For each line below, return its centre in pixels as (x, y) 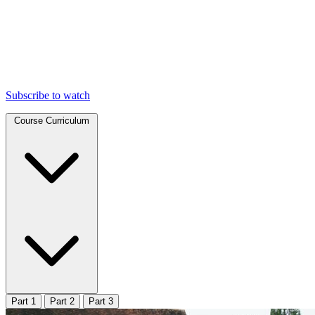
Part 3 (101, 301)
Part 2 (62, 301)
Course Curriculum (52, 120)
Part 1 (24, 301)
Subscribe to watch (48, 95)
